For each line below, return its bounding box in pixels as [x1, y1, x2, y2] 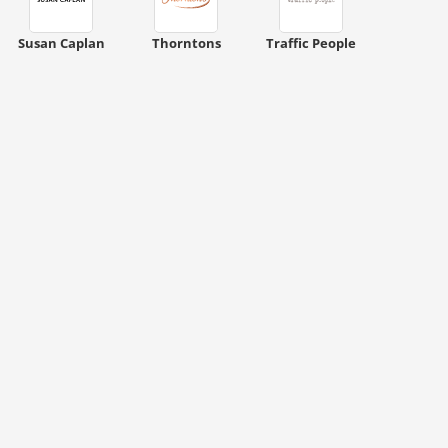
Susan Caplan [17, 34, 105, 52]
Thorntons [151, 34, 221, 52]
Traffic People [266, 34, 356, 52]
